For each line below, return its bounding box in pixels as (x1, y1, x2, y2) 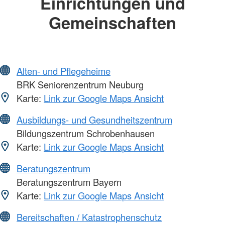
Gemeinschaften (49, 10, 176, 34)
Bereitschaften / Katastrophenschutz (17, 210, 162, 224)
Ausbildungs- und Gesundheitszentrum (17, 113, 172, 127)
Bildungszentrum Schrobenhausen (14, 127, 155, 140)
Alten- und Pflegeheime (17, 64, 110, 78)
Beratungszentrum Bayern (14, 175, 122, 189)
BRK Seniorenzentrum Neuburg (14, 78, 144, 91)
